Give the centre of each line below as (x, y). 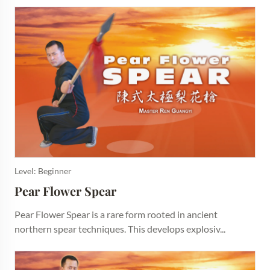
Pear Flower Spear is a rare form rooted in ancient (116, 214)
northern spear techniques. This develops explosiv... (120, 228)
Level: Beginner (43, 171)
